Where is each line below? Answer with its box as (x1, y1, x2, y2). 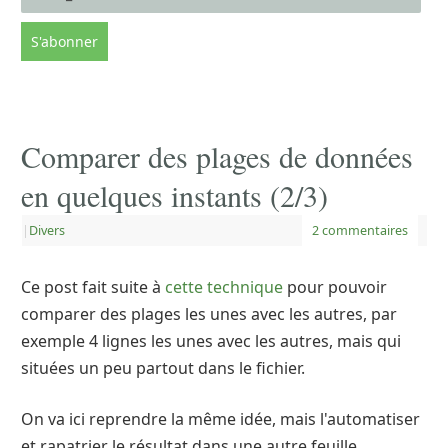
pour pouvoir (283, 276, 387, 298)
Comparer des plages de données (21, 136, 413, 176)
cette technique (165, 276, 283, 298)
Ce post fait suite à (21, 276, 165, 298)
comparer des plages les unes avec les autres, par (21, 303, 397, 325)
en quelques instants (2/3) (21, 175, 328, 215)
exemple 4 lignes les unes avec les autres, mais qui (21, 330, 401, 352)
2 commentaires (312, 222, 408, 239)
